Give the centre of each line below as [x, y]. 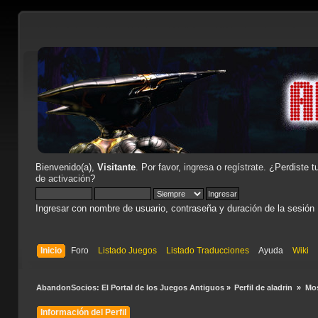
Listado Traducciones [208, 250]
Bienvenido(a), [66, 167]
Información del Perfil [83, 312]
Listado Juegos [128, 250]
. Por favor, [159, 167]
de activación [62, 179]
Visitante [116, 167]
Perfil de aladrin [265, 287]
